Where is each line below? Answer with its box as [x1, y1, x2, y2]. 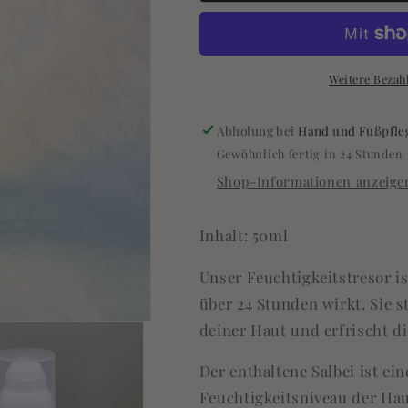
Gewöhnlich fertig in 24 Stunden [216, 145, 403, 161]
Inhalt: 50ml [199, 224, 289, 245]
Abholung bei [216, 121, 299, 138]
